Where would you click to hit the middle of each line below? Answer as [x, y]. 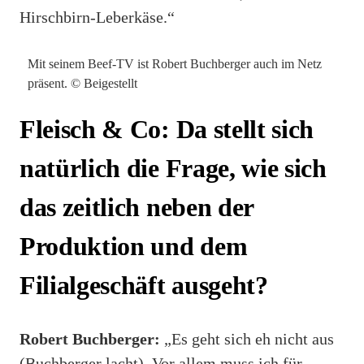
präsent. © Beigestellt [82, 84]
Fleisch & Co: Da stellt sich [167, 130]
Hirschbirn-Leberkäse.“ [97, 17]
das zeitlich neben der [136, 208]
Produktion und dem [134, 247]
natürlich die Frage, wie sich [173, 169]
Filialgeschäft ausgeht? [144, 286]
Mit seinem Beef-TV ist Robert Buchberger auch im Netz [175, 64]
